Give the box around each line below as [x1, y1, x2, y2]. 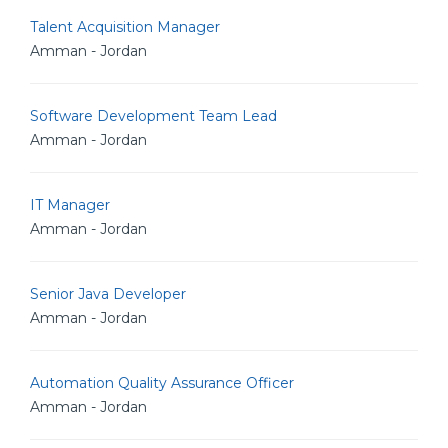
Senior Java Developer [30, 285, 186, 303]
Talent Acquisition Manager [30, 18, 220, 36]
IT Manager [30, 196, 110, 214]
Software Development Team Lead [30, 107, 277, 125]
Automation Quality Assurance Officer [30, 374, 294, 392]
